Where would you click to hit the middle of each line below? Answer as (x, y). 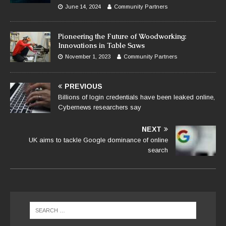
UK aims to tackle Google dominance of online (98, 140)
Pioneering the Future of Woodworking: (122, 36)
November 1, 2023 (88, 56)
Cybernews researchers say (100, 107)
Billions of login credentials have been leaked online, (136, 97)
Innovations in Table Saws (101, 45)
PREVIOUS (83, 86)
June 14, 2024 (83, 6)
